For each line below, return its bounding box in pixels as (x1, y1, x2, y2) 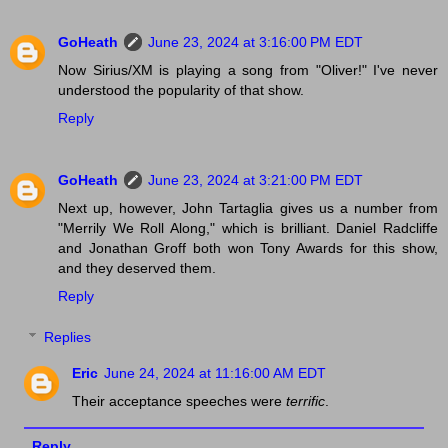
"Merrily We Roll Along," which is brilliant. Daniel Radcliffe (58, 219, 438, 236)
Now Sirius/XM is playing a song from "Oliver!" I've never (58, 61, 438, 78)
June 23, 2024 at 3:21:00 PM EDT (148, 171, 363, 188)
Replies (44, 329, 92, 346)
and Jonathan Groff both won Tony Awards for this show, (58, 239, 438, 256)
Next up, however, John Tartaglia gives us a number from (58, 199, 438, 216)
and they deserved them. (58, 259, 216, 276)
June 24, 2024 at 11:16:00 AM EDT (104, 365, 327, 382)
